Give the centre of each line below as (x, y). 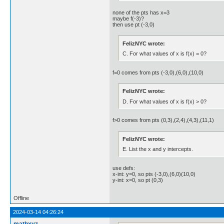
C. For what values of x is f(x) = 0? (165, 53)
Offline (21, 198)
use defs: (124, 168)
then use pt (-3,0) (133, 24)
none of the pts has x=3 (141, 12)
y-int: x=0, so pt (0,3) (138, 180)
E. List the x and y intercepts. (158, 149)
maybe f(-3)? (128, 18)
